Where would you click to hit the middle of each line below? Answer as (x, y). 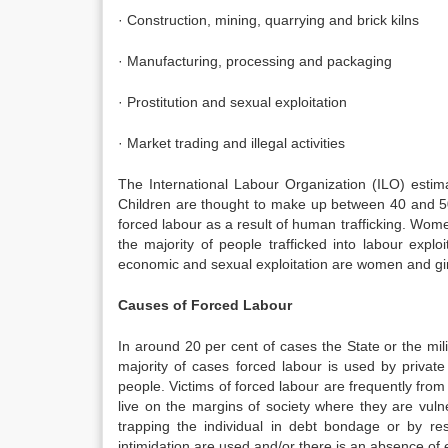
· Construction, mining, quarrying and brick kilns (268, 20)
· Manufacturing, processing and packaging (255, 61)
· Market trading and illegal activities (231, 143)
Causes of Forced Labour (205, 305)
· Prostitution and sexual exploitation (232, 102)
